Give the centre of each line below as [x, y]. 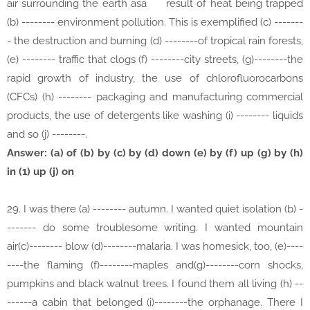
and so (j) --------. [47, 135]
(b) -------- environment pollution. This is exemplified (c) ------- [155, 22]
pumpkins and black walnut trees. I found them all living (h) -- [155, 284]
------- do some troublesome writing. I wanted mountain [155, 228]
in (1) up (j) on [40, 172]
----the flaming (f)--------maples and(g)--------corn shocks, [155, 265]
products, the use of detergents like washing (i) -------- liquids [155, 116]
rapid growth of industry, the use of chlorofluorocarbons [155, 79]
